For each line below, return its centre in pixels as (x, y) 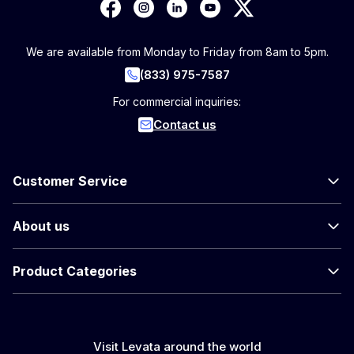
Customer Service (70, 181)
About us (41, 226)
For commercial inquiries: (177, 101)
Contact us (185, 124)
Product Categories (75, 271)
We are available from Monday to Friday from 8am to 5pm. (177, 51)
